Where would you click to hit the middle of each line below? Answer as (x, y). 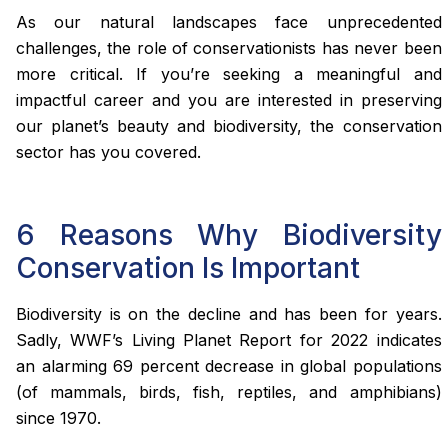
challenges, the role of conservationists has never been (229, 47)
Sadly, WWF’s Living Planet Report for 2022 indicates (229, 340)
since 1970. (58, 418)
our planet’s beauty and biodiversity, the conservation (229, 125)
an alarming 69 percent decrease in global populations (229, 366)
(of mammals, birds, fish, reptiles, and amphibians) (229, 392)
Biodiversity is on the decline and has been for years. (229, 314)
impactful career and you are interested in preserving (229, 99)
